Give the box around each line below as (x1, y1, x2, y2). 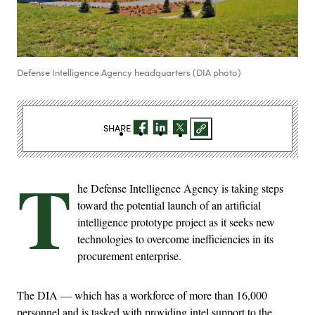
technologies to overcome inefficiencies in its (77, 231, 274, 246)
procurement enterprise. (77, 247, 181, 263)
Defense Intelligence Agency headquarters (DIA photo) (17, 65, 241, 79)
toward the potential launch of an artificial (77, 197, 261, 212)
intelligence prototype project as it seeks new (77, 214, 275, 229)
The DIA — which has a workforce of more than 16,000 (17, 287, 267, 302)
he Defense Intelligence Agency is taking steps (77, 180, 283, 195)
